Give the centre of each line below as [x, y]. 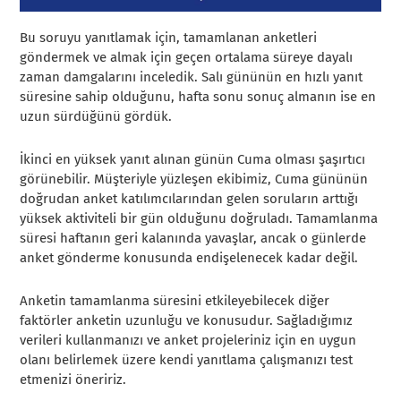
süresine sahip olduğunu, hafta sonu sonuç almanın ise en [198, 96]
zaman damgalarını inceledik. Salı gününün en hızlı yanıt [192, 77]
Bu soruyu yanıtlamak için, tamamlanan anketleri [169, 37]
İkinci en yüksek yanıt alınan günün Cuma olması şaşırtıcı [193, 159]
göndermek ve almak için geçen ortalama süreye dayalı [187, 57]
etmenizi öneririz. [73, 379]
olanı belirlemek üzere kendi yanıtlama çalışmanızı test [187, 359]
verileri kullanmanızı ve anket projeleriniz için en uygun [188, 340]
